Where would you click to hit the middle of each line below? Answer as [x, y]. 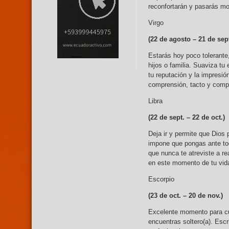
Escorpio [161, 179]
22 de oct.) [209, 118]
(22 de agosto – [173, 39]
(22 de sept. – [169, 118]
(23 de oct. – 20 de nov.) [186, 196]
